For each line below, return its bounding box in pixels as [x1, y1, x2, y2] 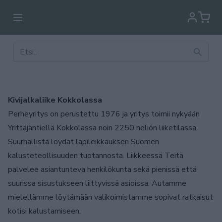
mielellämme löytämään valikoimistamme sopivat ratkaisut [8, 192, 213, 203]
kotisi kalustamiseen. [8, 206, 81, 217]
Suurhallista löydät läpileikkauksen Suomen [8, 136, 159, 147]
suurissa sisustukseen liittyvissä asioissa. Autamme [8, 178, 186, 189]
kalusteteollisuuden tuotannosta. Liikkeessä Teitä [8, 150, 183, 161]
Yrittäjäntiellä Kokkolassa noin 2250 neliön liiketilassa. [8, 122, 198, 133]
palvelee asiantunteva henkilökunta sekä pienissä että [8, 164, 197, 175]
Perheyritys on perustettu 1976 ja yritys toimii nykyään [8, 109, 200, 119]
